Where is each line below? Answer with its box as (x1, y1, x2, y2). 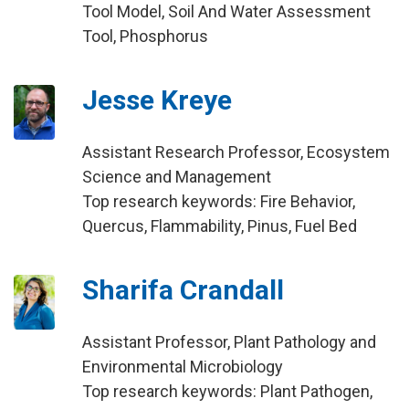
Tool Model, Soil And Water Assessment (81, 2, 371, 21)
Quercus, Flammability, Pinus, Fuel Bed (81, 216, 357, 236)
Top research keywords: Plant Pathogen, (81, 382, 372, 401)
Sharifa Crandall (81, 274, 284, 306)
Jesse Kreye (81, 84, 232, 116)
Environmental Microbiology (81, 357, 283, 376)
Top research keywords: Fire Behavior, (81, 192, 355, 211)
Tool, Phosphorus (81, 26, 208, 46)
